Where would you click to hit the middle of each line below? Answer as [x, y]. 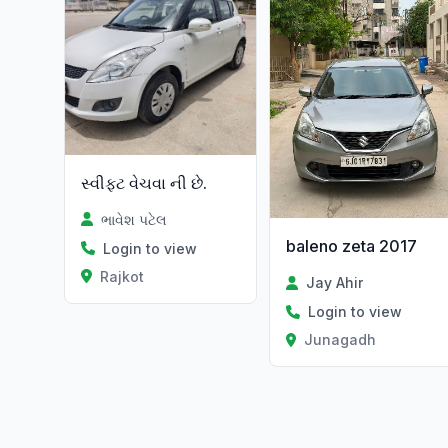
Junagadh [340, 339]
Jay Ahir [334, 282]
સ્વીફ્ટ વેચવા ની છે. [144, 182]
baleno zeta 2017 [351, 245]
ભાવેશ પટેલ [134, 219]
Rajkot [121, 276]
